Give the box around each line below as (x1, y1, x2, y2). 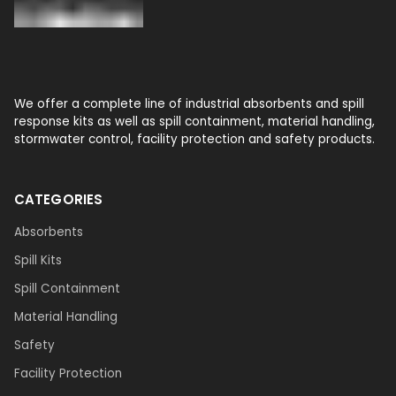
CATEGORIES (14, 189, 103, 209)
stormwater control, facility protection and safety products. (14, 131, 375, 148)
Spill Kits (14, 251, 62, 269)
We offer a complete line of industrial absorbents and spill (14, 95, 364, 113)
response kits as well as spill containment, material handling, (14, 113, 375, 131)
